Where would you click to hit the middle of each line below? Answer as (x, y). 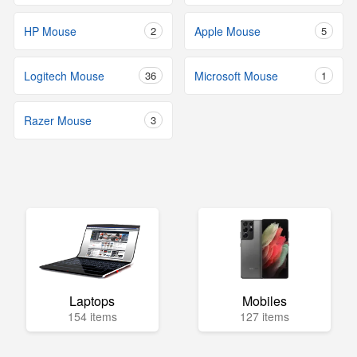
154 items (92, 317)
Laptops (92, 301)
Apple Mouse (228, 31)
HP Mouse (50, 31)
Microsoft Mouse (236, 76)
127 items (264, 317)
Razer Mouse (58, 121)
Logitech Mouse (64, 76)
